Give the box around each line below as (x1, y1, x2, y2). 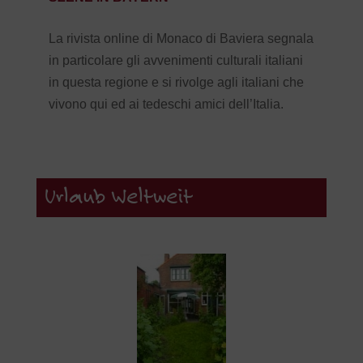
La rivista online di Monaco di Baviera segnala (48, 32, 314, 46)
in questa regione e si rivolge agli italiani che (48, 75, 304, 90)
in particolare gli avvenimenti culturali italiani (48, 53, 303, 68)
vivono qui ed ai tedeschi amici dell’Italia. (48, 97, 284, 112)
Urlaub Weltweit (44, 186, 193, 210)
